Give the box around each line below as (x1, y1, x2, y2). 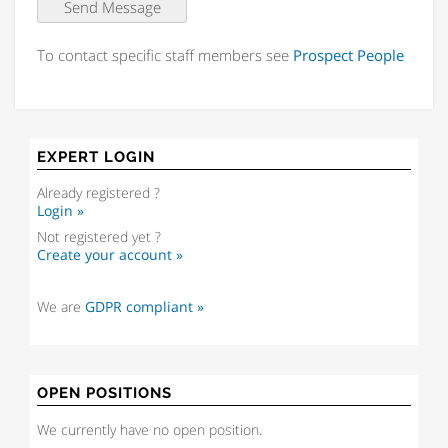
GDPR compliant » (85, 298, 205, 317)
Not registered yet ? (37, 228, 162, 247)
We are (37, 298, 86, 317)
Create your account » (37, 246, 184, 265)
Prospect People (293, 45, 404, 65)
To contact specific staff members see (37, 45, 293, 65)
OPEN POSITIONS (37, 384, 173, 403)
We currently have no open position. (37, 421, 263, 440)
